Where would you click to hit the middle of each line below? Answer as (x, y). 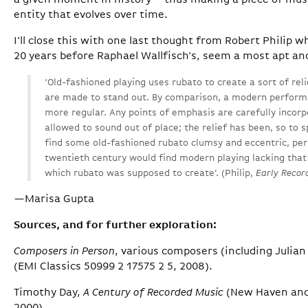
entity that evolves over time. (91, 15)
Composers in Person (64, 252)
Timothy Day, (48, 293)
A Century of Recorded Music (153, 293)
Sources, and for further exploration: (115, 226)
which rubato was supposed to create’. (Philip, (150, 174)
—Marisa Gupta (54, 200)
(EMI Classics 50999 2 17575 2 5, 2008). (113, 267)
